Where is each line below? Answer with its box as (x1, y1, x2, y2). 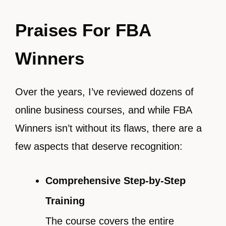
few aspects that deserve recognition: (15, 141, 183, 152)
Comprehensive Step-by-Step (45, 175, 186, 187)
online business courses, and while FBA (15, 104, 192, 116)
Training (45, 195, 85, 207)
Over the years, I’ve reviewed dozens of (15, 86, 194, 98)
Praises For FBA (15, 20, 151, 40)
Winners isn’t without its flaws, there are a (15, 123, 202, 134)
